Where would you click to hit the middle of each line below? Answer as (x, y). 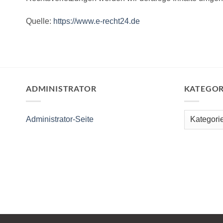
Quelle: (40, 21)
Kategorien (201, 115)
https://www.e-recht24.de (97, 21)
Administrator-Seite (60, 119)
